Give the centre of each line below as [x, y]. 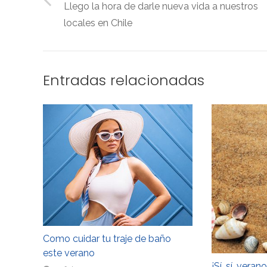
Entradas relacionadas [124, 80]
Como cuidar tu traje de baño [107, 238]
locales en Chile [98, 23]
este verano [69, 253]
